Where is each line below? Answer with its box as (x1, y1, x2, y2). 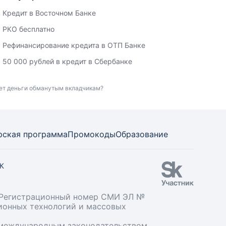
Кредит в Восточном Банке (3, 9, 96, 17)
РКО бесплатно (3, 25, 55, 33)
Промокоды (68, 129, 116, 139)
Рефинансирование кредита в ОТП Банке (3, 41, 146, 49)
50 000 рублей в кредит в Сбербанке (3, 57, 133, 66)
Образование (116, 129, 168, 139)
